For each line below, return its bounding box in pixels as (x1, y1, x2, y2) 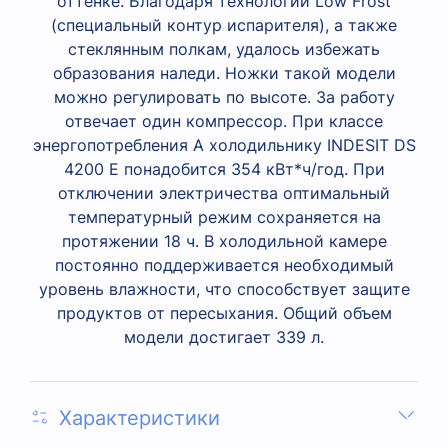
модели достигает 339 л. (124, 326, 324, 347)
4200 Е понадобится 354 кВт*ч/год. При (63, 158, 385, 179)
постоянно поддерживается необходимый (54, 254, 394, 275)
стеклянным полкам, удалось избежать (68, 38, 380, 59)
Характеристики (59, 405, 220, 430)
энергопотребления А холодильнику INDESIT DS (32, 134, 416, 155)
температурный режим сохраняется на (67, 206, 381, 227)
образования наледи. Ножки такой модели (52, 62, 396, 83)
